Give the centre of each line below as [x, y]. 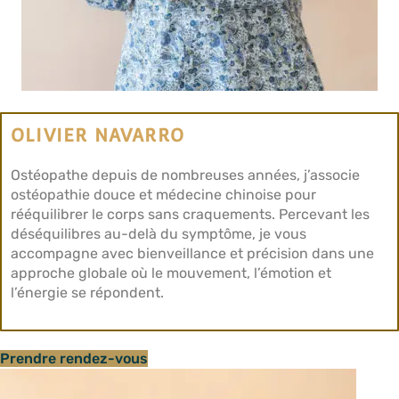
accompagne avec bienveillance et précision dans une [192, 253]
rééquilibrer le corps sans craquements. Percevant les [190, 214]
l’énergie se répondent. [87, 293]
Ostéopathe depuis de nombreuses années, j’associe [185, 175]
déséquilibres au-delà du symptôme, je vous [159, 234]
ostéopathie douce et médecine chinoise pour [163, 195]
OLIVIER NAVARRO [98, 135]
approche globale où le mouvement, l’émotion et [171, 273]
